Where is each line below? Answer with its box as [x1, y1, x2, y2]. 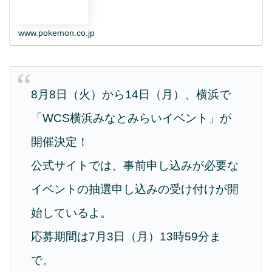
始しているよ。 [31, 206, 112, 220]
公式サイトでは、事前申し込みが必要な [31, 159, 239, 172]
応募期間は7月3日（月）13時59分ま [31, 230, 222, 243]
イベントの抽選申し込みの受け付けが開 [31, 183, 239, 196]
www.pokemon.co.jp [18, 28, 95, 38]
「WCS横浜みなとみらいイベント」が [31, 112, 232, 125]
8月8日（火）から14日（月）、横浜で [31, 88, 231, 101]
